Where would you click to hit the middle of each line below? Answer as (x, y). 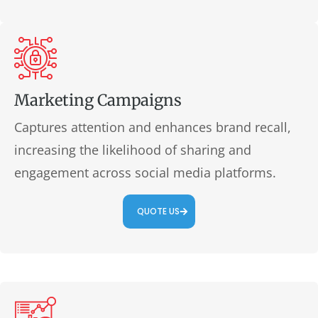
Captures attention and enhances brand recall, (153, 127)
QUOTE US (158, 211)
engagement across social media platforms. (145, 172)
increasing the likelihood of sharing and (133, 150)
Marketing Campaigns (98, 100)
